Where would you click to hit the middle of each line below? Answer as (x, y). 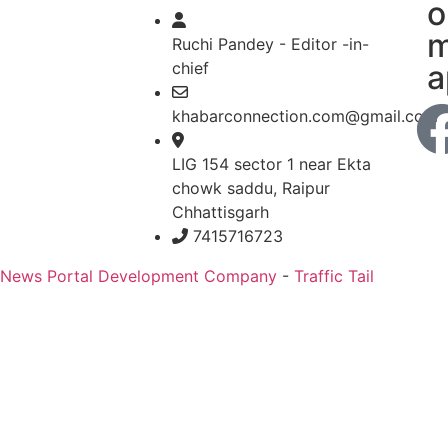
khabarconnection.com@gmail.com (305, 116)
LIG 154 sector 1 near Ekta (271, 164)
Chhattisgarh (220, 212)
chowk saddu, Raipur (251, 188)
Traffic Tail (334, 276)
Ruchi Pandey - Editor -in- (270, 44)
